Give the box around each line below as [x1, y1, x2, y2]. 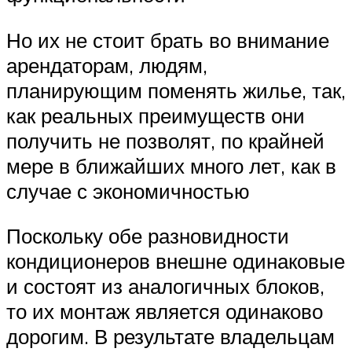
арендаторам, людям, [6, 52, 207, 78]
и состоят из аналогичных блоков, [6, 273, 324, 299]
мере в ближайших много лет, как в [6, 152, 336, 178]
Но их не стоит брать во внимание [6, 27, 329, 53]
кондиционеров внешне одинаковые [6, 248, 345, 274]
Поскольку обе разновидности [6, 223, 289, 249]
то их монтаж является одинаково [6, 299, 323, 324]
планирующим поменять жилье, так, [6, 77, 346, 103]
